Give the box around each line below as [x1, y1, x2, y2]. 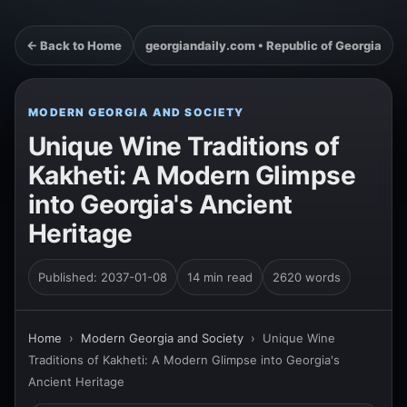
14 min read [187, 270, 253, 284]
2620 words [273, 270, 341, 284]
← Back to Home [26, 38, 122, 53]
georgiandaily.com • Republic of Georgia [145, 38, 382, 53]
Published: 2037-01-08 [38, 270, 167, 284]
